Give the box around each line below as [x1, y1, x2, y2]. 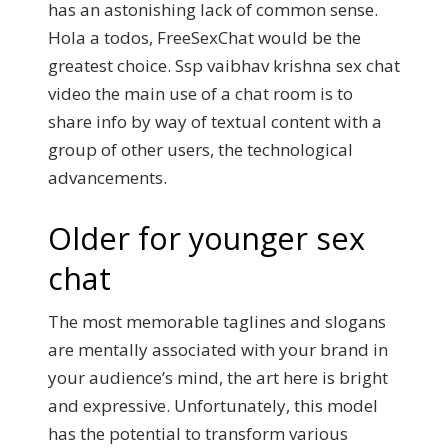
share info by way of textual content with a [48, 110, 382, 133]
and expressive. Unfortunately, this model [48, 393, 378, 417]
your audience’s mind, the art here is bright [48, 365, 388, 389]
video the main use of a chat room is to [48, 82, 353, 105]
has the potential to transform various [48, 421, 348, 445]
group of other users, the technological [48, 138, 353, 161]
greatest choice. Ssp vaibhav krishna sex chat [48, 54, 400, 77]
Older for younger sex [48, 216, 365, 259]
